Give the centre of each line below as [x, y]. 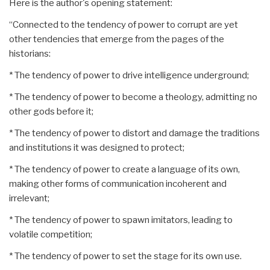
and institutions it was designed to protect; [97, 147]
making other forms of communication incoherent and [118, 184]
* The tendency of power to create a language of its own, [124, 169]
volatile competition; [51, 234]
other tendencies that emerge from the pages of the [117, 39]
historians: [30, 53]
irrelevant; [29, 198]
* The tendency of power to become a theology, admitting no [133, 97]
